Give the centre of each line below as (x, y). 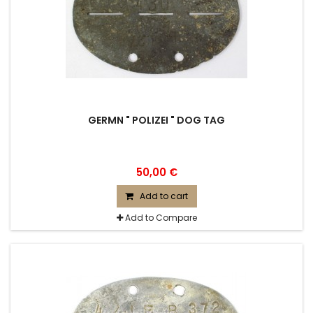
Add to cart (163, 196)
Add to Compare (161, 218)
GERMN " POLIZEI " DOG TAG (156, 120)
